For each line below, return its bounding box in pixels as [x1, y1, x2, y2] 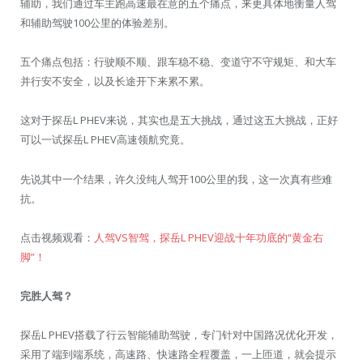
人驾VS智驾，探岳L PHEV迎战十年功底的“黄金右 [94, 229, 323, 245]
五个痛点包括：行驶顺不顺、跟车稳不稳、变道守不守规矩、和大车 [20, 54, 336, 70]
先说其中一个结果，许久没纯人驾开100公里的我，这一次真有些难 [20, 171, 332, 186]
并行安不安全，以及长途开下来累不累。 [20, 74, 210, 89]
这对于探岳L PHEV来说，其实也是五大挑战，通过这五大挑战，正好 [20, 113, 338, 128]
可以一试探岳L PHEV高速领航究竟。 [20, 132, 190, 147]
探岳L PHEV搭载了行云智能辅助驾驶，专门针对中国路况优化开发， [20, 327, 338, 343]
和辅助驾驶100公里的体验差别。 [20, 15, 174, 31]
